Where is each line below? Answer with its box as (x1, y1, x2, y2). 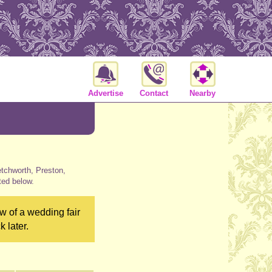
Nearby (189, 88, 216, 98)
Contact (140, 88, 168, 98)
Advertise (87, 88, 123, 98)
